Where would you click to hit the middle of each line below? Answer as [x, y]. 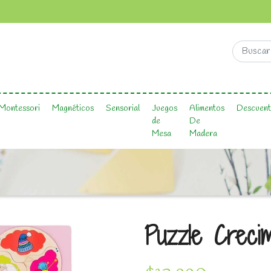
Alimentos [207, 109]
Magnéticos [73, 109]
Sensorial [123, 109]
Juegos [165, 109]
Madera [203, 134]
